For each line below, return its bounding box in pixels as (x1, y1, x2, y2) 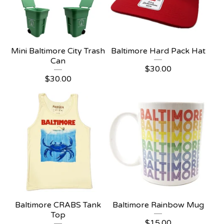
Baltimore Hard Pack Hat (110, 46, 205, 56)
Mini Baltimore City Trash (11, 46, 105, 56)
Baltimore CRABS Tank (15, 200, 101, 210)
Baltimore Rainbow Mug (112, 200, 204, 210)
